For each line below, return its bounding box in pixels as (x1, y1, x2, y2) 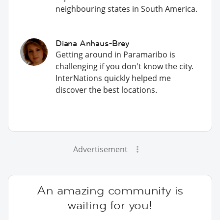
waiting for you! (68, 197, 152, 213)
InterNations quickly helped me (55, 72, 171, 83)
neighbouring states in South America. (55, 3, 197, 14)
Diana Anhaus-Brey (55, 37, 129, 49)
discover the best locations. (55, 84, 157, 95)
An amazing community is (36, 182, 184, 198)
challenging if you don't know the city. (55, 60, 193, 72)
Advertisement (73, 143, 128, 155)
